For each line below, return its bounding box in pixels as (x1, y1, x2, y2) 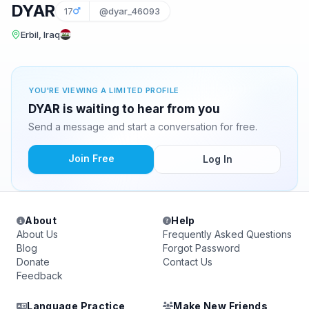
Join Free (68, 152, 114, 164)
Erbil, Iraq (21, 29, 60, 40)
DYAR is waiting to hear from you (28, 102, 220, 116)
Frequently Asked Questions (163, 228, 292, 240)
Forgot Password (163, 242, 240, 254)
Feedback (17, 270, 63, 281)
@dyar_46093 (99, 6, 160, 17)
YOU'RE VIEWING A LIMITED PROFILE (28, 86, 179, 95)
